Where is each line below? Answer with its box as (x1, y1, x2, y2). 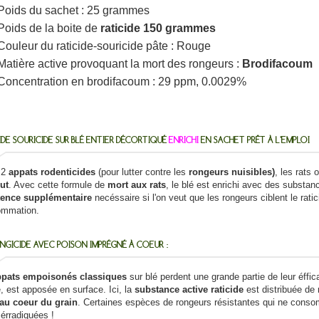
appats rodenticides (8, 167, 95, 178)
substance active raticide (134, 284, 244, 296)
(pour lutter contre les (95, 167, 189, 178)
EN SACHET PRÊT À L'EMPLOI (198, 135, 310, 146)
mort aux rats (107, 179, 166, 191)
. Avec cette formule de (8, 179, 108, 191)
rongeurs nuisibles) (188, 167, 275, 178)
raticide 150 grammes (100, 22, 216, 35)
